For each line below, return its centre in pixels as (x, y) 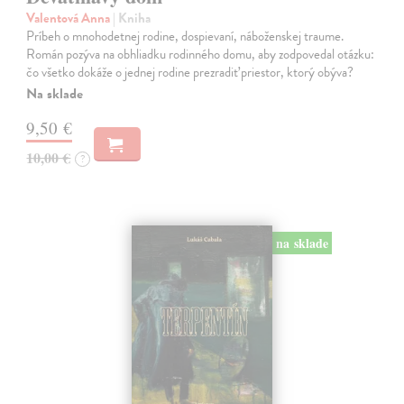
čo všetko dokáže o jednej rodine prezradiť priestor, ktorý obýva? (190, 73)
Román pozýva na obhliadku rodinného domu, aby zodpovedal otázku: (201, 55)
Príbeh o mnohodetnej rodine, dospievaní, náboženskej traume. (185, 37)
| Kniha (132, 18)
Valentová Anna (70, 18)
